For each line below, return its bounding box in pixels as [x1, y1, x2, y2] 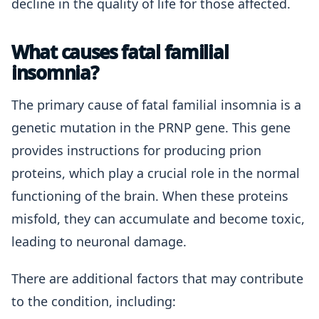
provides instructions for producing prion [11, 142, 261, 159]
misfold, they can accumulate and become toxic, [11, 210, 305, 227]
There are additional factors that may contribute [11, 270, 303, 287]
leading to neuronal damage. [11, 233, 187, 250]
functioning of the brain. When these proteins [11, 187, 288, 204]
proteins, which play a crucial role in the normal [11, 164, 300, 182]
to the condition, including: [11, 293, 176, 310]
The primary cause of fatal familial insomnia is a [11, 96, 301, 113]
